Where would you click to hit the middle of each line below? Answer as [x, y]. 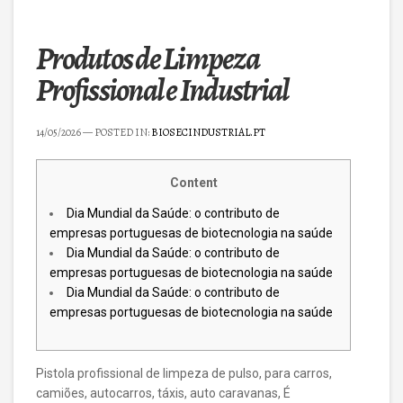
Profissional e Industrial [162, 90]
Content [193, 183]
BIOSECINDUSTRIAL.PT [208, 132]
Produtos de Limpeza [148, 58]
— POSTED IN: [116, 132]
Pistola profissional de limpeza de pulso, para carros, [184, 373]
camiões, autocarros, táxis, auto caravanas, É [163, 393]
